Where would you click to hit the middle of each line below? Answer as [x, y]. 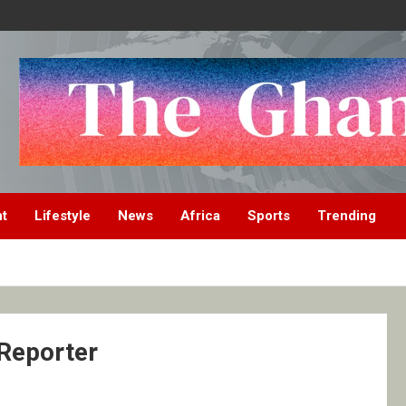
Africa [200, 216]
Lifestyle [63, 216]
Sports [269, 216]
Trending [347, 216]
